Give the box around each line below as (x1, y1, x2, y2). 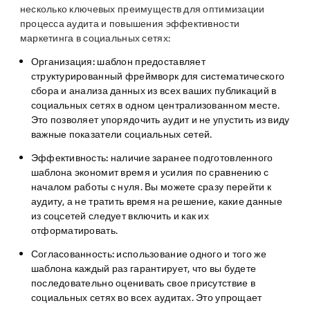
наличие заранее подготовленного (108, 152, 273, 163)
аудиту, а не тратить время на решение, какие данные (30, 196, 282, 207)
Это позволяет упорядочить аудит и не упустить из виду (30, 114, 290, 125)
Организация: (30, 56, 95, 67)
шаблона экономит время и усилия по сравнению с (30, 167, 269, 178)
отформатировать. (30, 225, 118, 236)
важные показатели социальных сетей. (30, 129, 212, 140)
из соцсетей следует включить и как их (30, 210, 210, 221)
